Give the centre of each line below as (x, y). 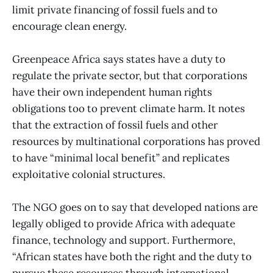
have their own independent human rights (112, 92)
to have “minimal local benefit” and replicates (121, 158)
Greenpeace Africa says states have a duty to (119, 59)
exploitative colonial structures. (89, 175)
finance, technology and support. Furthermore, (124, 240)
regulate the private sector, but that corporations (130, 76)
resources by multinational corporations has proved (136, 142)
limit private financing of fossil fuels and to (115, 9)
